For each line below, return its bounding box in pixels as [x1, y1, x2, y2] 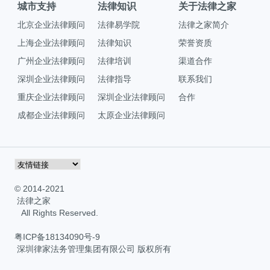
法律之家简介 [178, 20, 229, 30]
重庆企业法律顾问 [17, 92, 85, 102]
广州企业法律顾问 [17, 56, 85, 66]
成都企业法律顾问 [17, 110, 85, 120]
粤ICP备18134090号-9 [14, 232, 100, 242]
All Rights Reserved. [17, 208, 98, 218]
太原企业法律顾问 [98, 110, 166, 120]
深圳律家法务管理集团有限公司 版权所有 [14, 244, 171, 254]
